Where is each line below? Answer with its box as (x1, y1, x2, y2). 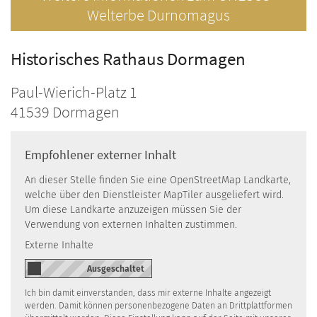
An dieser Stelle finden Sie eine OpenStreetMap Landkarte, (25, 174, 291, 187)
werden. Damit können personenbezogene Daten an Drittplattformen (25, 300, 292, 311)
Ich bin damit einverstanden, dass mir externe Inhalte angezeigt (25, 287, 271, 298)
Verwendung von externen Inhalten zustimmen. (25, 219, 237, 231)
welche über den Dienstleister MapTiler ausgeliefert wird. (25, 189, 284, 202)
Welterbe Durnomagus (87, 6, 230, 25)
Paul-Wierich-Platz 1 (11, 83, 137, 103)
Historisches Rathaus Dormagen (11, 47, 246, 71)
